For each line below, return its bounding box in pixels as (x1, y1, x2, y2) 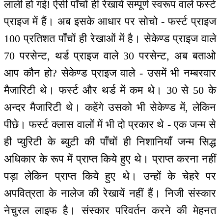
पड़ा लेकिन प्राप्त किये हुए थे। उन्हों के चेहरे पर (4, 170, 216, 183)
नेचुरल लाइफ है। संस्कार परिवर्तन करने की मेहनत (4, 204, 216, 217)
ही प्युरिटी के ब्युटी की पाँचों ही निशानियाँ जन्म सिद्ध (4, 136, 216, 148)
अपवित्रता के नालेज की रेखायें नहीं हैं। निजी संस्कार (4, 187, 216, 200)
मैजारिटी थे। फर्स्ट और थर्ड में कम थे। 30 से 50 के (4, 84, 216, 97)
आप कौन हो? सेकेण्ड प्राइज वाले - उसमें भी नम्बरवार (4, 67, 216, 80)
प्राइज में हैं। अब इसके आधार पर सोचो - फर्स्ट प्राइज (4, 15, 216, 28)
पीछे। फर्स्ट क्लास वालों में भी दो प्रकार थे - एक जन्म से (4, 118, 216, 131)
